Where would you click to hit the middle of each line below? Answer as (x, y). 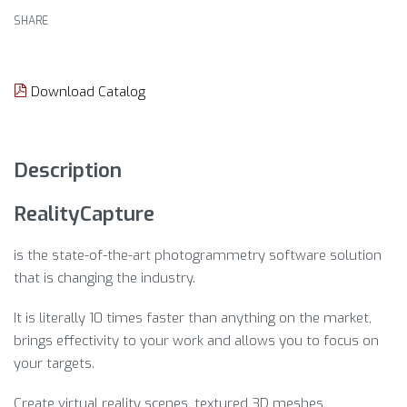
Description (68, 169)
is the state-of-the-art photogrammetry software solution (198, 256)
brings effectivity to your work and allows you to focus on (196, 340)
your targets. (54, 363)
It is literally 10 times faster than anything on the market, (193, 318)
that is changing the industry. (104, 278)
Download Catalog (86, 91)
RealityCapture (84, 213)
